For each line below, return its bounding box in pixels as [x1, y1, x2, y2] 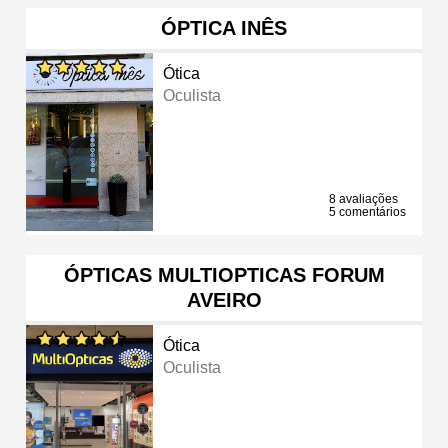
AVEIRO [186, 288, 262, 311]
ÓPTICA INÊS [161, 16, 287, 39]
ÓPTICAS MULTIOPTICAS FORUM [63, 263, 385, 286]
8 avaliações [329, 191, 398, 206]
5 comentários [329, 204, 406, 219]
